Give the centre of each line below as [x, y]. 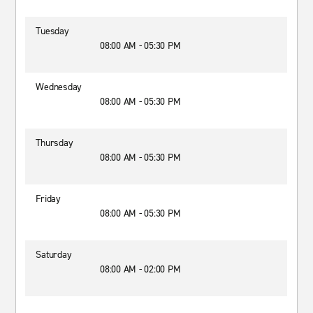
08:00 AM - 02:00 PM [140, 269]
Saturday [54, 255]
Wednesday [59, 87]
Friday [48, 199]
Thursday [54, 143]
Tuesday [52, 31]
